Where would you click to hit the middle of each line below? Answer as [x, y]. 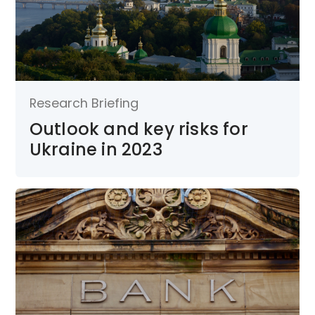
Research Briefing [84, 103]
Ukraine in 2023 [96, 149]
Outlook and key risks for [139, 129]
